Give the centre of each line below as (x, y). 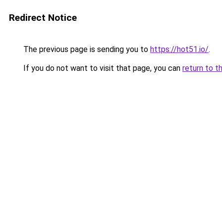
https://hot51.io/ (179, 49)
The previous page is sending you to (86, 49)
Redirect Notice (43, 18)
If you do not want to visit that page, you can (102, 68)
